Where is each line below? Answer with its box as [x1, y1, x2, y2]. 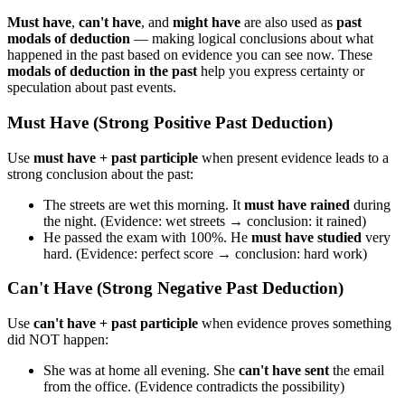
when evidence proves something [198, 316, 391, 332]
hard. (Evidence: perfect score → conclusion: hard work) [43, 245, 367, 261]
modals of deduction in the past [7, 63, 197, 80]
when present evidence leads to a [198, 149, 389, 165]
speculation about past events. [7, 80, 176, 96]
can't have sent [239, 363, 329, 379]
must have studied [251, 229, 362, 245]
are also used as [240, 14, 336, 31]
